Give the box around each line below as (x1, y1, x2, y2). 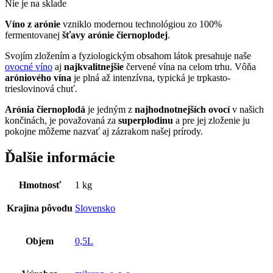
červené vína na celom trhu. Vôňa (124, 61, 256, 72)
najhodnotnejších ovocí (135, 104, 230, 115)
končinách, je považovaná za (5, 115, 118, 126)
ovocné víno (5, 61, 52, 72)
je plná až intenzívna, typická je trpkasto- (71, 72, 230, 83)
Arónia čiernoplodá (5, 104, 85, 115)
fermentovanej (5, 29, 62, 40)
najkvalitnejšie (64, 61, 124, 72)
